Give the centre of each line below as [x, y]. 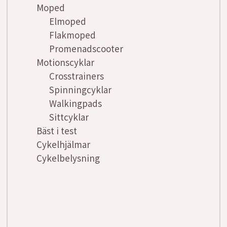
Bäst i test [57, 131]
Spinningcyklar [80, 90]
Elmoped [68, 21]
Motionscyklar [65, 62]
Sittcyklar [69, 117]
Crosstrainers [77, 76]
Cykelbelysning [68, 158]
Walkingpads [75, 103]
